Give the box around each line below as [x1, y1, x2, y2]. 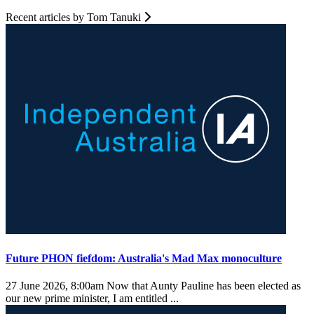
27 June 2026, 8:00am [6, 279, 104, 292]
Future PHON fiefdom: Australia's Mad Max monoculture [6, 252, 282, 264]
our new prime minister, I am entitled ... [6, 292, 182, 304]
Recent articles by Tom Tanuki [6, 11, 144, 24]
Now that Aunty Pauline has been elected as [104, 279, 301, 292]
